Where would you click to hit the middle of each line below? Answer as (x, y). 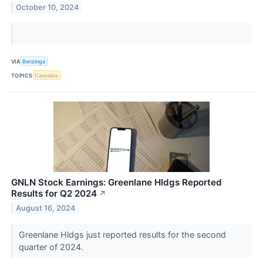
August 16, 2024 (46, 208)
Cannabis (47, 75)
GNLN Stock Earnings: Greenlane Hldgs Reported (117, 183)
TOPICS (22, 75)
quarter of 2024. (52, 247)
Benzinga (34, 61)
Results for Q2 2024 (54, 194)
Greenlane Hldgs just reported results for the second (122, 235)
